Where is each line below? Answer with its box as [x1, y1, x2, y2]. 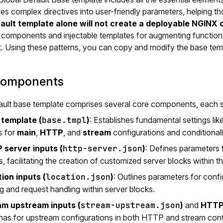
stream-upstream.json [81, 200, 181, 211]
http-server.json [63, 143, 143, 154]
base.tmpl [42, 114, 87, 125]
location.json [46, 171, 111, 182]
